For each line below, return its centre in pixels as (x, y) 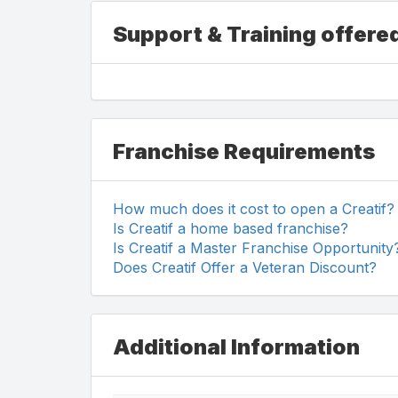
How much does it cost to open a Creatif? (254, 208)
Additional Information (236, 346)
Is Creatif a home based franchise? (231, 228)
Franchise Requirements (244, 151)
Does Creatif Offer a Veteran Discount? (245, 267)
